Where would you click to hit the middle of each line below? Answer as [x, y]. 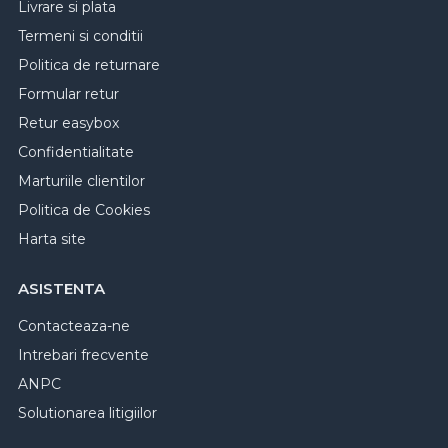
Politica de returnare [89, 64]
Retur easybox [68, 122]
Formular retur [68, 93]
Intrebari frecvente [83, 354]
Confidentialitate [76, 151]
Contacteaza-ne [74, 325]
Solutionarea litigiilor [87, 412]
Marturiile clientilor [81, 180]
